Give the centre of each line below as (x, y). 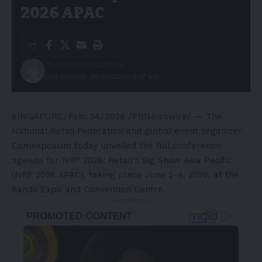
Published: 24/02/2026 (85, 65)
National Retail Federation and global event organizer (127, 131)
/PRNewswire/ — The (174, 116)
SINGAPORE (37, 116)
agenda (27, 160)
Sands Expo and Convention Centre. (89, 189)
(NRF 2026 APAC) (48, 175)
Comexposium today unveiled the (84, 145)
